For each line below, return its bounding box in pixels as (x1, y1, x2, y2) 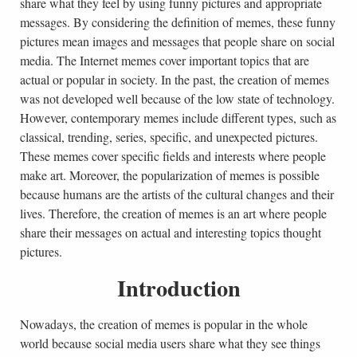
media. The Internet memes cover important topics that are (19, 52, 309, 69)
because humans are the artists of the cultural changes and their (19, 186, 334, 203)
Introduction (116, 271, 241, 305)
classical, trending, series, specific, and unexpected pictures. (19, 128, 318, 146)
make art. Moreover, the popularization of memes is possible (19, 167, 320, 184)
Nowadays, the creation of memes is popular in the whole (19, 316, 308, 333)
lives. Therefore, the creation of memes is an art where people (19, 205, 327, 222)
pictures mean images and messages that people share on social (19, 33, 335, 50)
